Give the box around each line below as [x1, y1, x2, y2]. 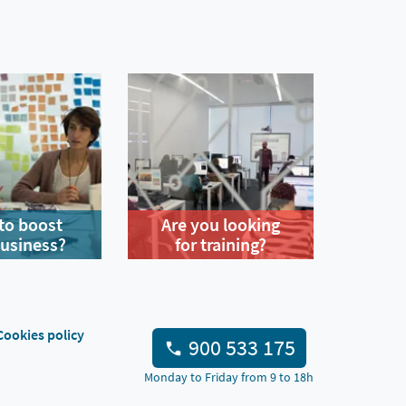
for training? [174, 232, 266, 256]
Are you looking [160, 212, 280, 236]
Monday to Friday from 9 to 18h [144, 369, 314, 386]
